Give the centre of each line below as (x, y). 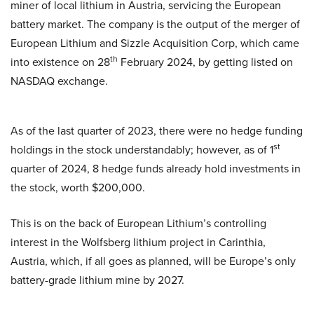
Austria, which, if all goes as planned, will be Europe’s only (153, 261)
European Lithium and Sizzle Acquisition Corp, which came (155, 43)
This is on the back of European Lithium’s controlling (138, 224)
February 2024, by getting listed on (205, 62)
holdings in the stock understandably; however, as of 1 (142, 150)
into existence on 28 (60, 62)
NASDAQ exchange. (59, 81)
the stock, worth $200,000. (78, 188)
